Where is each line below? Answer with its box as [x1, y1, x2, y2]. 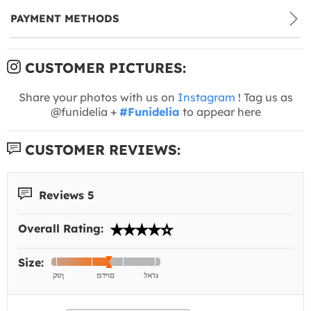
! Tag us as [235, 90, 293, 104]
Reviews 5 [35, 187, 94, 202]
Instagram [177, 90, 235, 104]
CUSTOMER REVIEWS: [21, 140, 180, 158]
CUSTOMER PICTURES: [21, 58, 186, 76]
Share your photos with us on [18, 90, 178, 104]
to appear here [179, 104, 261, 119]
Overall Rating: [18, 221, 107, 236]
